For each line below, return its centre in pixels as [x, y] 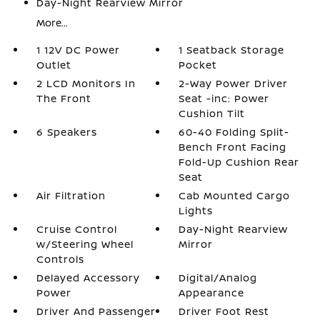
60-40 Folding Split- [234, 132]
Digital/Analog [218, 277]
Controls [60, 259]
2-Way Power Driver [234, 83]
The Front [64, 98]
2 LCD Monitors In [86, 83]
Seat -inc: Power [224, 98]
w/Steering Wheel [85, 244]
